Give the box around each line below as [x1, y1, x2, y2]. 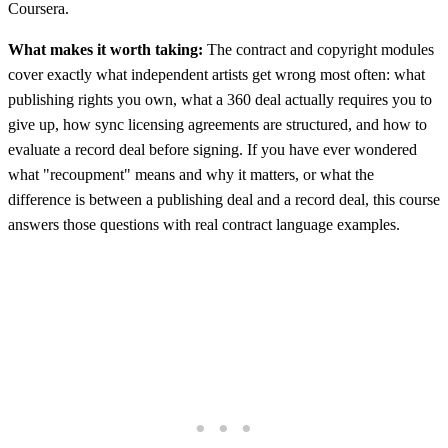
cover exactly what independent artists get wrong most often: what [8, 65, 425, 83]
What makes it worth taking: [8, 40, 203, 58]
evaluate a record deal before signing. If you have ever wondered [8, 140, 417, 158]
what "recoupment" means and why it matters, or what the [8, 165, 374, 183]
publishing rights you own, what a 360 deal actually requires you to [8, 90, 432, 108]
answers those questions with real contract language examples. [8, 215, 400, 233]
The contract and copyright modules [203, 40, 434, 58]
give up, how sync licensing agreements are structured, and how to [8, 115, 427, 133]
